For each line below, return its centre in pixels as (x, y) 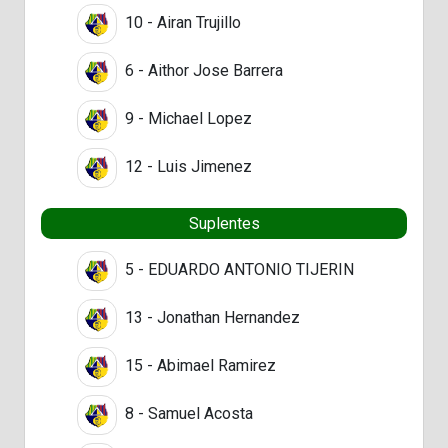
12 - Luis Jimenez (186, 166)
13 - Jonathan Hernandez (210, 317)
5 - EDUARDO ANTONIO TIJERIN (237, 269)
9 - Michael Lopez (186, 118)
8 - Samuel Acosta (187, 413)
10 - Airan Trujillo (181, 22)
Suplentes (224, 223)
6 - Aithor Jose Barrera (202, 70)
